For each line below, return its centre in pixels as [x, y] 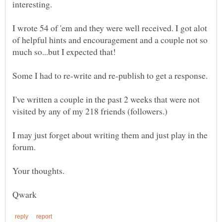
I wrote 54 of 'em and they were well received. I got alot [110, 28]
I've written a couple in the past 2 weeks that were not [106, 99]
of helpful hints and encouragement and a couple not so [110, 40]
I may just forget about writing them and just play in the [110, 135]
